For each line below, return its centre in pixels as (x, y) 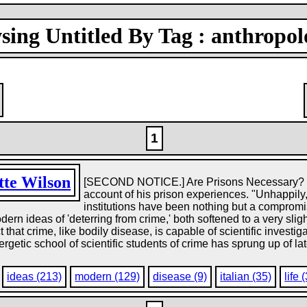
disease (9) (180, 277)
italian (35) (246, 277)
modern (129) (108, 277)
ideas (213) (35, 277)
